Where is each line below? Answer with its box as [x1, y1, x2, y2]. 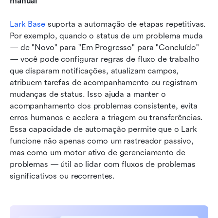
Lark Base [10, 19, 45, 29]
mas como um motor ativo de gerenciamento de [10, 148, 185, 158]
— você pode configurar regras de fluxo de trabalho [10, 54, 200, 64]
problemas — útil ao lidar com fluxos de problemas [10, 160, 196, 169]
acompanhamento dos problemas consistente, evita [10, 101, 198, 111]
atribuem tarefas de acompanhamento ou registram [10, 78, 197, 88]
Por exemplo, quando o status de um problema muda [10, 31, 203, 41]
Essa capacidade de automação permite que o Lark [10, 125, 197, 134]
